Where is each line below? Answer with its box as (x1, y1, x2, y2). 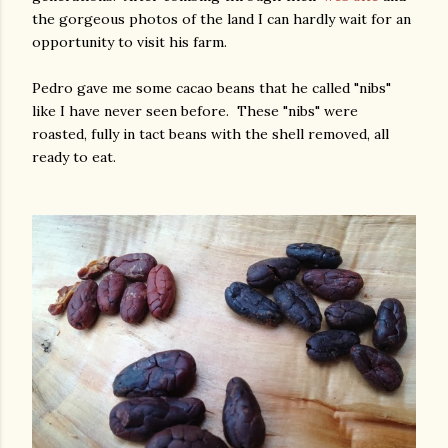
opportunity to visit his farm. (32, 33, 235, 51)
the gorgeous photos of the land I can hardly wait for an (32, 10, 411, 28)
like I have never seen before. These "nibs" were (32, 102, 358, 120)
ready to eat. (32, 148, 124, 166)
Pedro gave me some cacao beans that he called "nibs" (32, 79, 391, 97)
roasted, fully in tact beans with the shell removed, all (32, 125, 389, 143)
